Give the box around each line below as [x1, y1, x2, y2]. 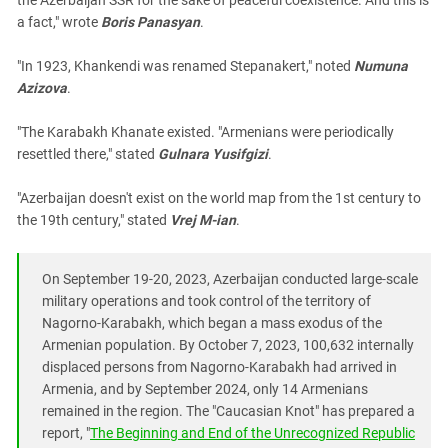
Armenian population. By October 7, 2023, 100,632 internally [42, 337, 414, 353]
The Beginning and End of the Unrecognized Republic [90, 425, 415, 441]
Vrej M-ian [170, 212, 236, 228]
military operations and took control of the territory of [42, 293, 371, 309]
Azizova [17, 80, 67, 96]
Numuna [354, 58, 408, 74]
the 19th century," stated [17, 212, 170, 228]
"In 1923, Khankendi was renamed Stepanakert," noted [17, 58, 354, 74]
